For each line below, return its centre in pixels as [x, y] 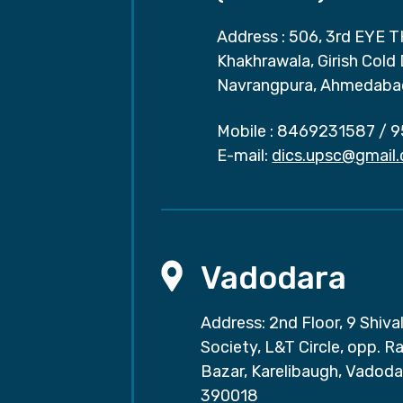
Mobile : [246, 132]
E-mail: [243, 156]
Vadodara [274, 278]
